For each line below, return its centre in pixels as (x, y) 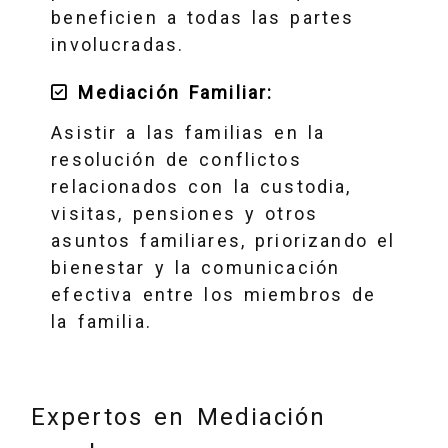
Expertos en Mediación (179, 416)
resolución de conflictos (176, 159)
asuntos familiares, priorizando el (223, 240)
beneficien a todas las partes (203, 17)
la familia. (101, 321)
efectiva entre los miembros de (214, 294)
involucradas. (118, 44)
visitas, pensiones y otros (185, 213)
